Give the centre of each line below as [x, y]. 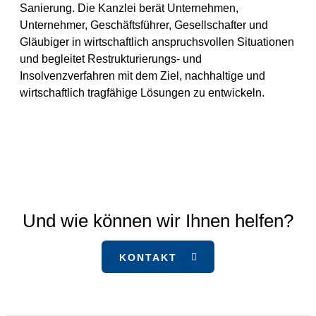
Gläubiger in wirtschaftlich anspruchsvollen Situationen [157, 42]
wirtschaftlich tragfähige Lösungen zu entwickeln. [142, 93]
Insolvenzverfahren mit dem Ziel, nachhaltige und [142, 76]
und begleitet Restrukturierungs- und [111, 59]
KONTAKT [148, 257]
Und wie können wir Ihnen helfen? [158, 221]
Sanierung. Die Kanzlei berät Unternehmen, [129, 8]
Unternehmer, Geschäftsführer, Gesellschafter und [144, 25]
